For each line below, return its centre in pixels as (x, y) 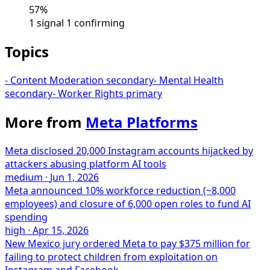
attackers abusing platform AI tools (86, 164)
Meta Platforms (142, 122)
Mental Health (191, 80)
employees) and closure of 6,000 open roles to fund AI (128, 203)
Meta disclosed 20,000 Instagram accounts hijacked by (129, 150)
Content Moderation (57, 80)
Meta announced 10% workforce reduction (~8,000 (120, 190)
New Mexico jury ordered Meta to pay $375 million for (127, 243)
